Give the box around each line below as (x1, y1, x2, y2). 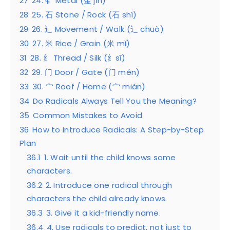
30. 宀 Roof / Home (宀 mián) (32, 81, 146, 92)
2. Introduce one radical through (45, 179, 172, 190)
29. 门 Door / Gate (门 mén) (31, 66, 140, 78)
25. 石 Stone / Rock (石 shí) (31, 9, 137, 20)
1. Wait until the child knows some (44, 151, 176, 163)
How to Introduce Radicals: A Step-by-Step (32, 124, 204, 135)
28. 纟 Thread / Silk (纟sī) (30, 52, 126, 63)
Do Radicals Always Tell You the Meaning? (32, 95, 197, 106)
